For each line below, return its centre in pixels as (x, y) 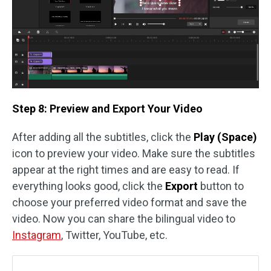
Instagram (37, 235)
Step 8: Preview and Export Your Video (107, 109)
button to (221, 186)
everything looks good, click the (89, 186)
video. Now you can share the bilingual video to (124, 219)
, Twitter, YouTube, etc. (114, 235)
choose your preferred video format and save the (129, 203)
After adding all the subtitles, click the (103, 137)
